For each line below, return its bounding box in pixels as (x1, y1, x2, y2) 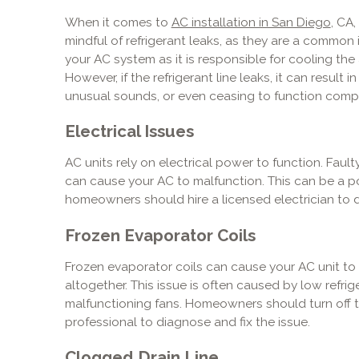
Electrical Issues (64, 122, 194, 142)
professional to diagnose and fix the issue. (64, 313, 310, 329)
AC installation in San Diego (171, 14, 331, 30)
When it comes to (64, 14, 171, 30)
